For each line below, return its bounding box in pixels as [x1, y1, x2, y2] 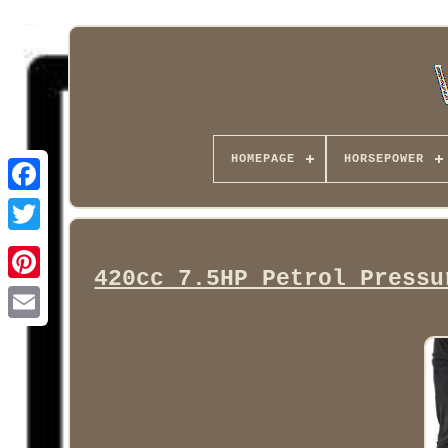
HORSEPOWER [343, 152, 424, 166]
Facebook [24, 197, 104, 215]
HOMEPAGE [230, 152, 295, 166]
